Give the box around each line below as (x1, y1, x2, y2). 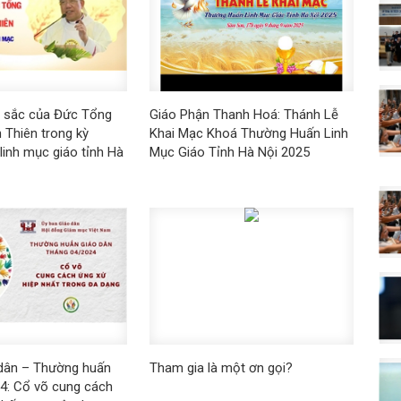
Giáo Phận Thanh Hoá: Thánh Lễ (149, 107, 338, 124)
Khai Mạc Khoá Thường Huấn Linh (149, 125, 348, 142)
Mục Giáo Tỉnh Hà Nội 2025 (149, 144, 310, 161)
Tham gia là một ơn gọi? (149, 359, 293, 376)
